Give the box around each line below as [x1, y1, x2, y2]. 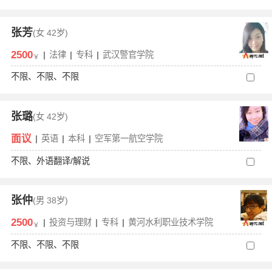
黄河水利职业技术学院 [127, 217, 213, 228]
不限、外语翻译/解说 [10, 155, 90, 166]
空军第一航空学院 [94, 133, 163, 143]
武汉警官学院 [102, 49, 154, 59]
